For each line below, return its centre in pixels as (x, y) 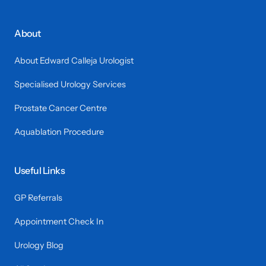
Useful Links (39, 170)
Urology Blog (39, 245)
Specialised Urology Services (70, 84)
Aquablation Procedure (59, 132)
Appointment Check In (59, 221)
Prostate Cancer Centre (61, 108)
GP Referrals (38, 197)
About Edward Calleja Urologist (74, 60)
